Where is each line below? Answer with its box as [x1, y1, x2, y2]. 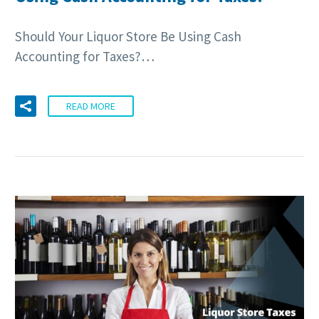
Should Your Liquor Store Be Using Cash [15, 28, 241, 46]
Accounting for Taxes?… [15, 48, 155, 66]
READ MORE [66, 99, 115, 113]
